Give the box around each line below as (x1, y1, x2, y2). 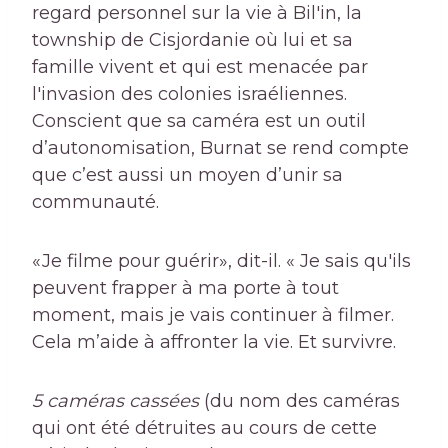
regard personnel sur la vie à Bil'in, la (32, 2, 362, 25)
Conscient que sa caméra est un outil (32, 110, 366, 133)
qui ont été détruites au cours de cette (32, 417, 377, 440)
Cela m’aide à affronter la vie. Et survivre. (32, 331, 396, 354)
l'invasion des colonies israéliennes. (32, 83, 347, 106)
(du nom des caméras (199, 390, 400, 413)
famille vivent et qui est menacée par (32, 56, 368, 79)
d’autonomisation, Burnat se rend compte (32, 137, 409, 160)
